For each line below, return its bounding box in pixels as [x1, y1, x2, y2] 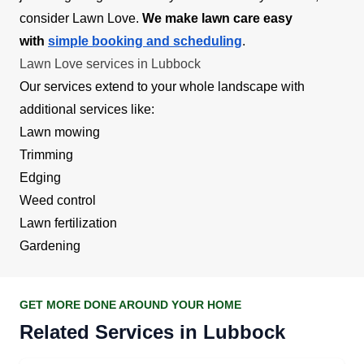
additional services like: [19, 102, 158, 116]
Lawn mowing [19, 124, 100, 139]
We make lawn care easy [142, 11, 292, 25]
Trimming [19, 147, 73, 162]
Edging [19, 170, 61, 184]
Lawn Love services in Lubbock [19, 56, 201, 71]
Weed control [19, 193, 99, 207]
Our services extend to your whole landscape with [19, 79, 305, 93]
